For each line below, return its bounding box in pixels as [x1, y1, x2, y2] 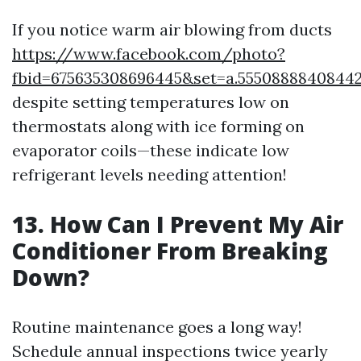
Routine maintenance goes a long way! [12, 317, 302, 338]
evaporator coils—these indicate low [12, 140, 289, 161]
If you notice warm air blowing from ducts [12, 19, 332, 40]
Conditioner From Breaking [12, 235, 328, 267]
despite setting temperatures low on [12, 92, 289, 113]
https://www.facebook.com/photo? [12, 44, 285, 64]
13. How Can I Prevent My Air [12, 209, 343, 240]
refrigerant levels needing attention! [12, 164, 287, 185]
